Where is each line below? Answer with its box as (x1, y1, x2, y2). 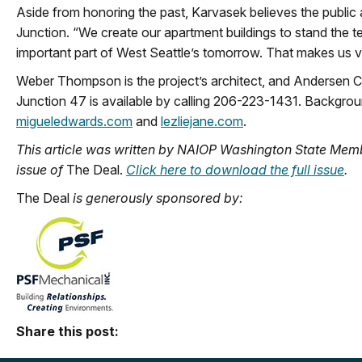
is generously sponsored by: (69, 189, 243, 206)
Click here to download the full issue (126, 161, 344, 178)
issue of (16, 161, 66, 178)
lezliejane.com (161, 112, 243, 129)
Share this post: (16, 322, 119, 339)
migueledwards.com (16, 112, 133, 129)
